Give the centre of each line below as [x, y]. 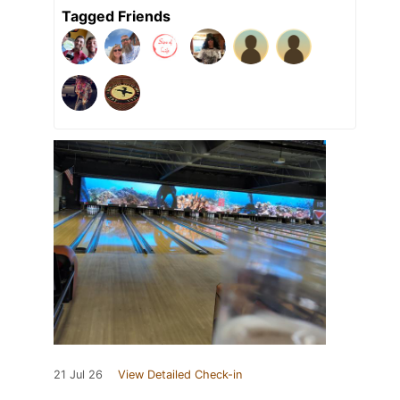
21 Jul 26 [78, 374]
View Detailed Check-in [180, 374]
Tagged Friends [116, 16]
